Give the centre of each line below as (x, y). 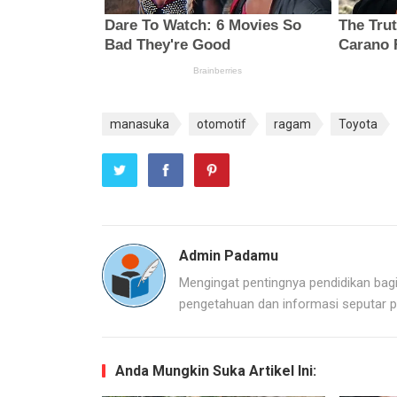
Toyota (358, 124)
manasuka (139, 124)
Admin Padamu (228, 255)
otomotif (221, 124)
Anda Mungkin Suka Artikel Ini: (215, 370)
